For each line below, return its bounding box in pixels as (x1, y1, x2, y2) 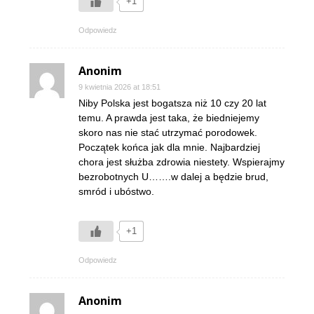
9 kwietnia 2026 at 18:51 (78, 83, 161, 92)
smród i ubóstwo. (78, 186, 154, 198)
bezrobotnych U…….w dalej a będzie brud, (78, 171, 268, 183)
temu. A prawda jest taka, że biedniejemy (78, 112, 259, 124)
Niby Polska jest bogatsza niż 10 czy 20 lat (78, 97, 266, 109)
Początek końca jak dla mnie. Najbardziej (78, 142, 260, 153)
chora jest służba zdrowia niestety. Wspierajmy (78, 156, 285, 168)
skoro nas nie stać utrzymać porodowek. (78, 127, 257, 139)
